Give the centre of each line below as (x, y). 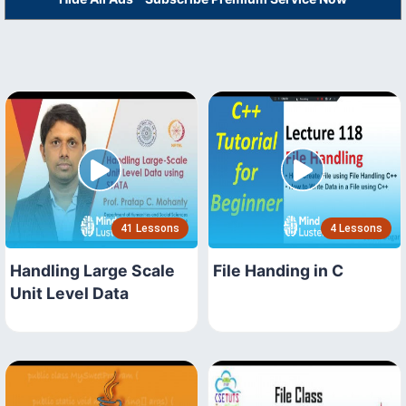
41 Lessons (150, 229)
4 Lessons (356, 229)
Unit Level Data (69, 294)
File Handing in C (278, 271)
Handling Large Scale (92, 271)
